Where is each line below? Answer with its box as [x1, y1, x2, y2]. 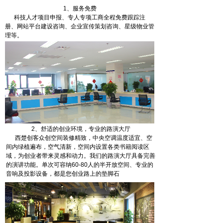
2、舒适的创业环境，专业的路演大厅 [31, 125, 130, 132]
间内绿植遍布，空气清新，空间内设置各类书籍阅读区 [6, 143, 149, 150]
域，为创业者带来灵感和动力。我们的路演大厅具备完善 [6, 152, 155, 159]
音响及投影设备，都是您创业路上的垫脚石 [6, 170, 119, 177]
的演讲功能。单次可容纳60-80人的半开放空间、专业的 [6, 161, 153, 168]
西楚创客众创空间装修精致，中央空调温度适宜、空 [6, 134, 152, 141]
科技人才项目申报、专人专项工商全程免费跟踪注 [5, 14, 145, 21]
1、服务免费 [63, 5, 97, 12]
